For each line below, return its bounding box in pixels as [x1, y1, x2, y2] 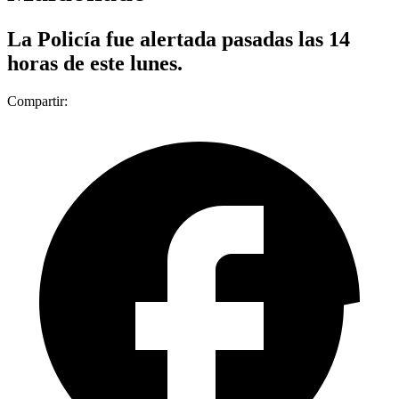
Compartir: [7, 93, 68, 109]
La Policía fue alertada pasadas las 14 [7, 27, 350, 51]
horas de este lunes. [7, 51, 183, 75]
